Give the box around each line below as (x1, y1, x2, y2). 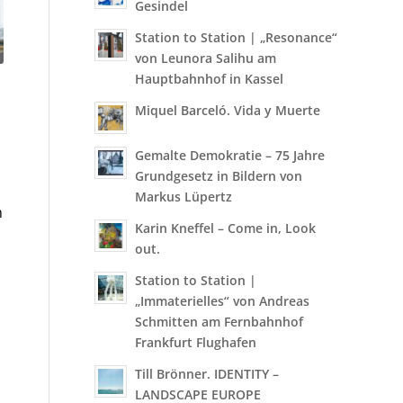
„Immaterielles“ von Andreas (135, 292, 310, 309)
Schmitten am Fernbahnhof (135, 313, 304, 330)
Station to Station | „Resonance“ (135, 29, 338, 46)
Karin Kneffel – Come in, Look (135, 219, 317, 237)
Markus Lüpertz (135, 188, 233, 205)
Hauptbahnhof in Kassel (135, 70, 284, 87)
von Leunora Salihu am (135, 49, 277, 67)
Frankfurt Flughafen (135, 334, 257, 351)
